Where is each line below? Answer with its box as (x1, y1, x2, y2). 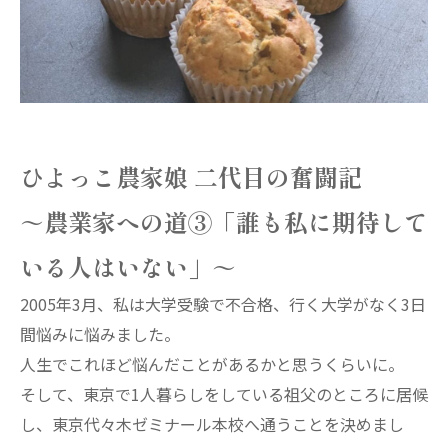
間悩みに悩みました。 (20, 321, 180, 346)
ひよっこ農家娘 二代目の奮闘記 (20, 158, 362, 194)
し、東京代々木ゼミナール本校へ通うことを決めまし (20, 411, 404, 436)
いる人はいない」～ (20, 248, 236, 284)
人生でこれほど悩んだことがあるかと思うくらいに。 (20, 351, 404, 376)
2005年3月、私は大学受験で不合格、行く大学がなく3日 (20, 291, 426, 316)
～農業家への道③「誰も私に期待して (20, 203, 428, 239)
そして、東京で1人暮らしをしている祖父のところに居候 (20, 381, 428, 406)
